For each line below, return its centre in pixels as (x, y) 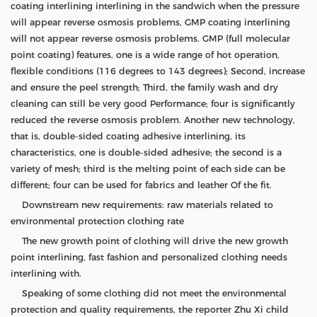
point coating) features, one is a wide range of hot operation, (145, 55)
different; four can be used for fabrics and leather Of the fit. (141, 185)
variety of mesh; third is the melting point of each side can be (148, 169)
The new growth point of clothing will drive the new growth (149, 241)
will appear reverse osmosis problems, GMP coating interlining (150, 23)
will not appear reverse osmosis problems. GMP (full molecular (150, 39)
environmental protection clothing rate (97, 221)
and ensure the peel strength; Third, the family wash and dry (144, 88)
